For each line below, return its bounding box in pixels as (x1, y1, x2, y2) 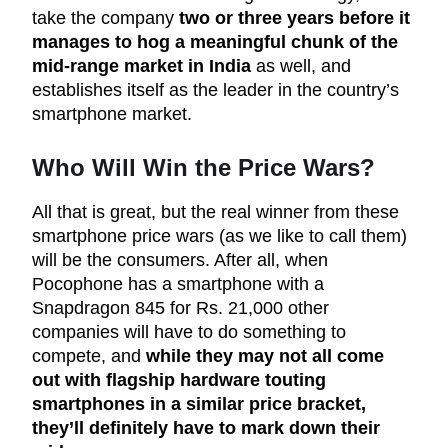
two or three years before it (179, 8, 410, 29)
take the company (32, 8, 179, 29)
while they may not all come (146, 346, 384, 367)
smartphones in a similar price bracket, (32, 394, 366, 415)
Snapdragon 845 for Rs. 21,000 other (32, 298, 329, 319)
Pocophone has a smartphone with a (32, 274, 324, 295)
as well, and (251, 56, 351, 77)
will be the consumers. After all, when (32, 250, 328, 271)
